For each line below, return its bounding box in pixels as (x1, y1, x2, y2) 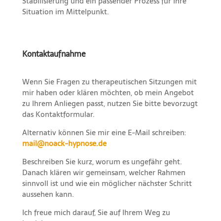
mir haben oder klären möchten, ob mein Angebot (22, 86, 194, 99)
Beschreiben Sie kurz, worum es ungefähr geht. (22, 155, 182, 168)
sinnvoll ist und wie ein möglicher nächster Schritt (22, 177, 192, 190)
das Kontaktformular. (22, 108, 95, 121)
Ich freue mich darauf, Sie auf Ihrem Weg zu (22, 206, 170, 219)
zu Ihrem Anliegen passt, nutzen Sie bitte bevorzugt (22, 97, 198, 110)
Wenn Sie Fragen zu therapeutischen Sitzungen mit (22, 75, 197, 88)
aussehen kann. (22, 188, 74, 201)
